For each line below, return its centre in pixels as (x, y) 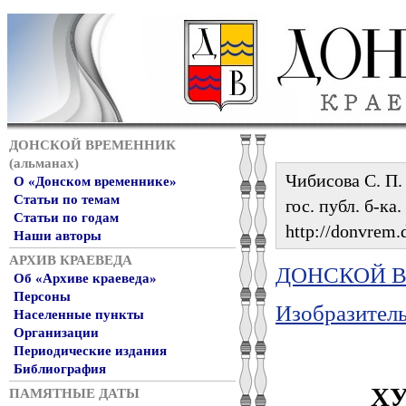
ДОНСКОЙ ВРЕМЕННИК (92, 145)
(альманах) (44, 163)
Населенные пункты (79, 314)
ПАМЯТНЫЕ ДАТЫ (74, 393)
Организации (56, 333)
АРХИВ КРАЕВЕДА (71, 260)
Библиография (60, 369)
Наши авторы (58, 236)
